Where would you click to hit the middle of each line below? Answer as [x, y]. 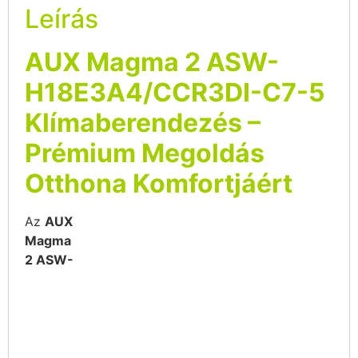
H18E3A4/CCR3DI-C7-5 [175, 93]
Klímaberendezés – [143, 123]
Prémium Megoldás [145, 153]
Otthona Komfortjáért [159, 184]
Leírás [62, 19]
